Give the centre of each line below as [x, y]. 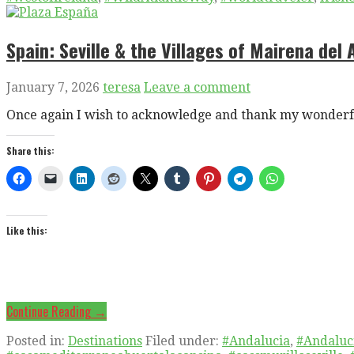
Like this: [27, 230]
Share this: [30, 150]
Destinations [105, 341]
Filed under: [184, 341]
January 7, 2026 [53, 87]
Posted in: [37, 341]
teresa [122, 87]
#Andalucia [256, 341]
